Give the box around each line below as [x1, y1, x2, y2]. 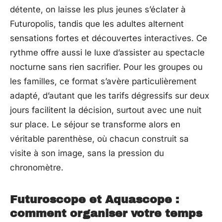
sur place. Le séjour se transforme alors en [10, 119, 180, 129]
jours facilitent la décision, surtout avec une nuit [10, 105, 202, 115]
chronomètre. [10, 162, 63, 172]
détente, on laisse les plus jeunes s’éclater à [10, 4, 186, 14]
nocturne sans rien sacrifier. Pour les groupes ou [10, 61, 203, 72]
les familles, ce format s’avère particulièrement [10, 76, 197, 86]
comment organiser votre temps [10, 207, 202, 220]
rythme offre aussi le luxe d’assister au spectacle [10, 47, 205, 57]
